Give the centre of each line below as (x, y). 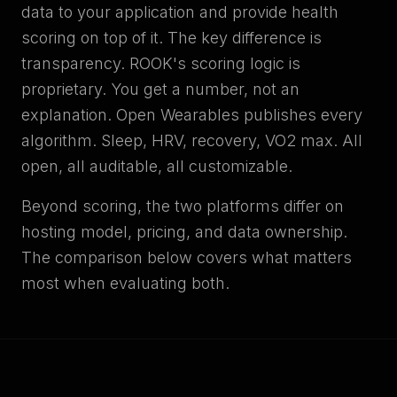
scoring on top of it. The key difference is (171, 38)
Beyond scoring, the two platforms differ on (183, 206)
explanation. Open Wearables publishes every (192, 115)
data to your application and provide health (180, 12)
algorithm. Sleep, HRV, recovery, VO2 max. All (192, 140)
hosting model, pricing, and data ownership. (184, 232)
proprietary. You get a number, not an (160, 89)
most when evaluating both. (125, 283)
